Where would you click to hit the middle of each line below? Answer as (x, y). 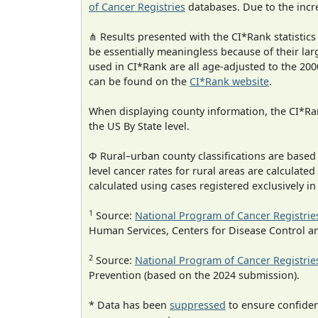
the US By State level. (139, 126)
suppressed (198, 305)
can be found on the (139, 82)
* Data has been (129, 305)
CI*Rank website (229, 82)
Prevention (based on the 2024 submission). (194, 275)
